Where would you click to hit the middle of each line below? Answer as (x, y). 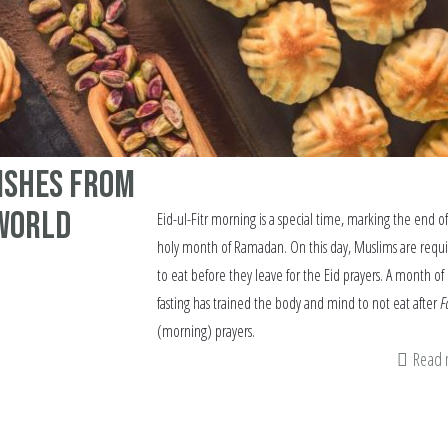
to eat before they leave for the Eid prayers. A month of (300, 274)
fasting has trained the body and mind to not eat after (298, 302)
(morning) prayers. (205, 330)
